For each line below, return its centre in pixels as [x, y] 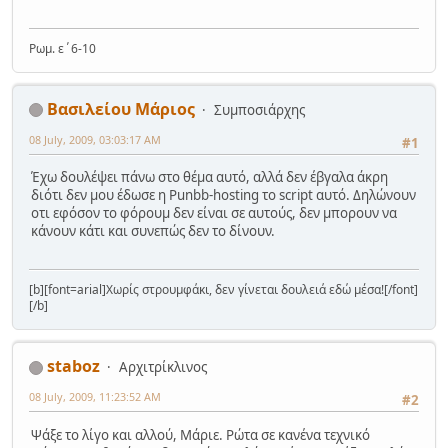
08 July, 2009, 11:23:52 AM [95, 397]
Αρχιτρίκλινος [163, 367]
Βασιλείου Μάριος [121, 108]
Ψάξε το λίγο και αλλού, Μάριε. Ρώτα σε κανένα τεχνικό [200, 434]
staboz [73, 366]
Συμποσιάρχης [259, 109]
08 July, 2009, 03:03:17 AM [95, 139]
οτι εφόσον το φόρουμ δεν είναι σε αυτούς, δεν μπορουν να [214, 213]
